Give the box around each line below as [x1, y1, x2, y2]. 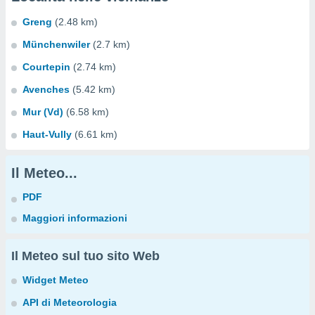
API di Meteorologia [22, 297, 117, 308]
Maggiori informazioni [22, 212, 127, 224]
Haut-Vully [22, 129, 72, 140]
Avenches [22, 84, 70, 95]
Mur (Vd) [22, 106, 63, 117]
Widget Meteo [22, 274, 89, 285]
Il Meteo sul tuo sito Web [11, 249, 160, 263]
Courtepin [22, 61, 70, 72]
